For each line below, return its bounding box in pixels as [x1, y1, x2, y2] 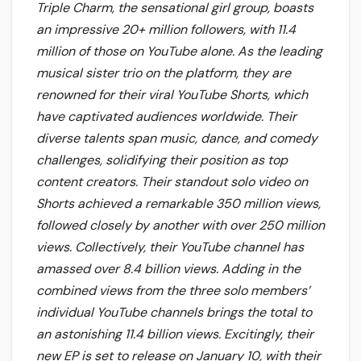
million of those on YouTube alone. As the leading [36, 42, 322, 60]
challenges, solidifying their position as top [36, 151, 288, 168]
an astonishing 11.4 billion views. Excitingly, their [36, 325, 313, 342]
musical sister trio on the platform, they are [36, 64, 291, 81]
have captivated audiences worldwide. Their [36, 107, 297, 125]
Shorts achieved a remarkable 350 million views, [36, 194, 321, 212]
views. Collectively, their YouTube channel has [36, 238, 304, 255]
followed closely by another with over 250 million [36, 216, 325, 234]
